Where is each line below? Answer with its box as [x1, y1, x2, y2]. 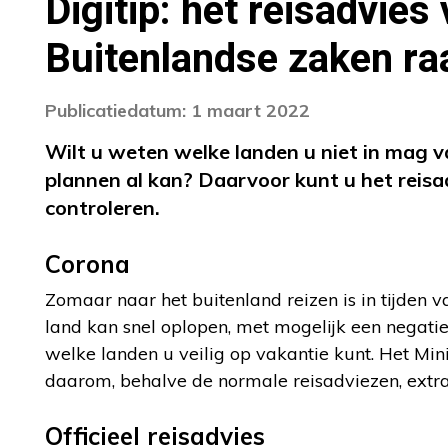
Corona [45, 249, 130, 279]
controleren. [45, 195, 160, 220]
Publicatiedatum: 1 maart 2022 [45, 99, 310, 122]
